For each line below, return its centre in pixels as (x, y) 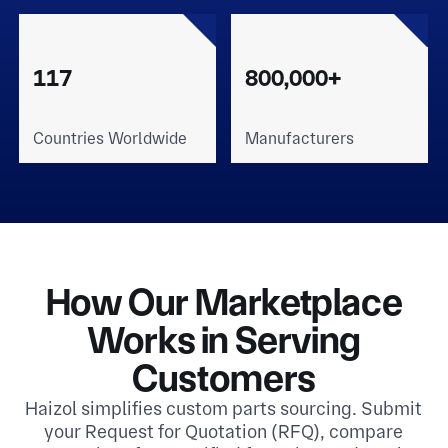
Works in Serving (224, 339)
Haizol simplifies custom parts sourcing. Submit (224, 408)
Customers (224, 377)
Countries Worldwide (110, 138)
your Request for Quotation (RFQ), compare (224, 431)
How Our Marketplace (224, 301)
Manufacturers (299, 138)
